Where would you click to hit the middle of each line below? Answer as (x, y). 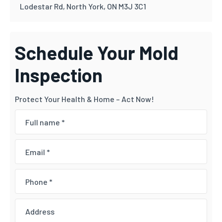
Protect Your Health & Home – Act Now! (84, 99)
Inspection (59, 75)
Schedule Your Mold (97, 53)
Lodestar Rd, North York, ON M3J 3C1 (83, 6)
